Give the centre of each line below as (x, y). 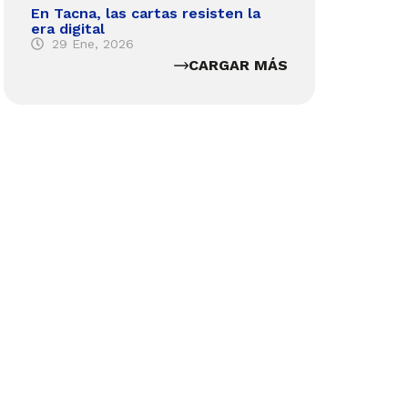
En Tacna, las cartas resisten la (146, 13)
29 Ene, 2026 (92, 43)
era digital (68, 28)
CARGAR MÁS (238, 66)
